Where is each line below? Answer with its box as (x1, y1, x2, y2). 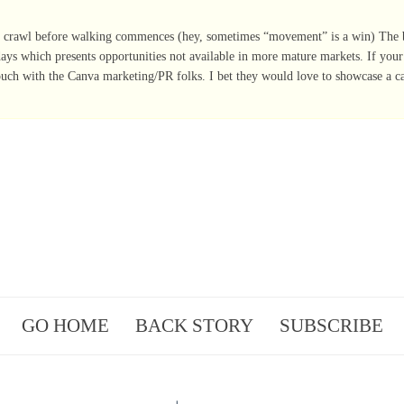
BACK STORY (134, 314, 253, 336)
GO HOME (21, 314, 109, 336)
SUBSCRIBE (279, 314, 383, 336)
